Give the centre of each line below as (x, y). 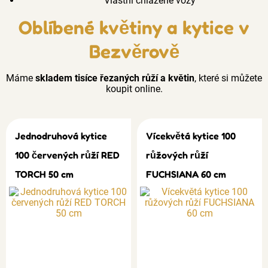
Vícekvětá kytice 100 (191, 136)
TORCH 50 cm (44, 174)
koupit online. (134, 89)
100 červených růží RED (67, 155)
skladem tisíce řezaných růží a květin (115, 78)
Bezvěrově (134, 51)
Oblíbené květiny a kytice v (134, 27)
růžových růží (177, 155)
